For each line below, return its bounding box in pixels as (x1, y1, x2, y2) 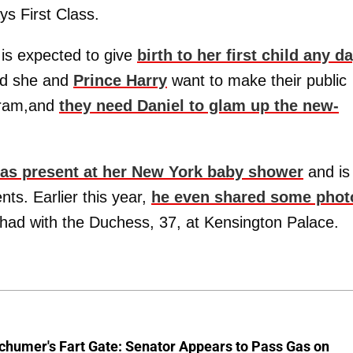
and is (303, 163, 350, 181)
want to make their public (167, 72, 347, 90)
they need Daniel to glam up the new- (59, 97, 339, 115)
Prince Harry (73, 72, 167, 90)
